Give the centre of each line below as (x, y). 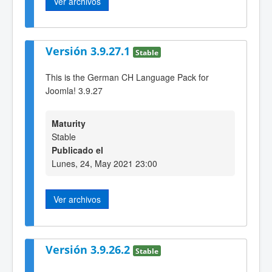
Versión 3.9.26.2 (89, 249)
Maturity (69, 124)
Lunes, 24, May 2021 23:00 (104, 164)
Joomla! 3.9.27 (74, 90)
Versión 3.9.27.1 (89, 51)
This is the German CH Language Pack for (127, 77)
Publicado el (77, 150)
